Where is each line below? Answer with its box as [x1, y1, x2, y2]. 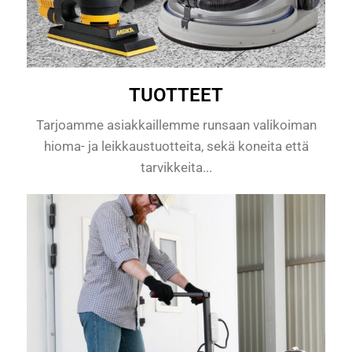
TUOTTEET [129, 83, 223, 106]
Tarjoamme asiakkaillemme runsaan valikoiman [35, 116, 317, 133]
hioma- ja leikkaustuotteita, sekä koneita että [43, 137, 309, 154]
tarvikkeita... [140, 159, 212, 175]
